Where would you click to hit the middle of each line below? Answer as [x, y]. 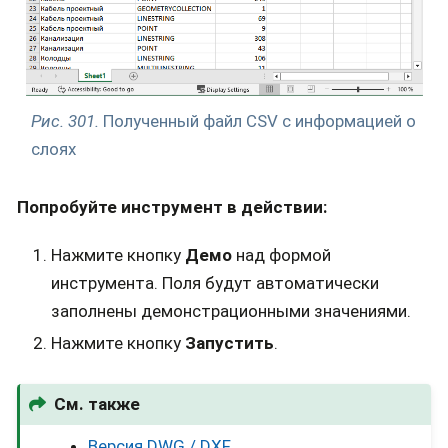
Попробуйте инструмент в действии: [172, 207]
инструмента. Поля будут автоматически [215, 282]
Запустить [229, 342]
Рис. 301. [66, 120]
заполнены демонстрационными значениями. [231, 310]
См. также [97, 404]
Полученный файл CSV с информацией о [259, 120]
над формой [281, 254]
